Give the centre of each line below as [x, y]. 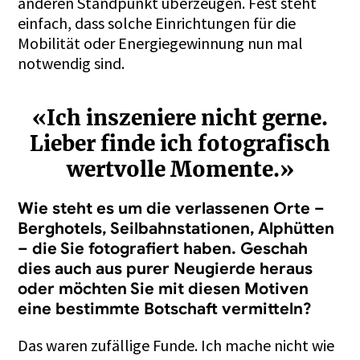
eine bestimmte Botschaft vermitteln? [165, 309]
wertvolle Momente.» [180, 169]
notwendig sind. [72, 63]
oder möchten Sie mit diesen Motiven [164, 288]
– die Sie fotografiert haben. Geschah [163, 248]
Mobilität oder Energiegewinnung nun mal [161, 43]
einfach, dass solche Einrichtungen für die [157, 22]
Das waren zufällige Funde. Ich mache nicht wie [176, 345]
